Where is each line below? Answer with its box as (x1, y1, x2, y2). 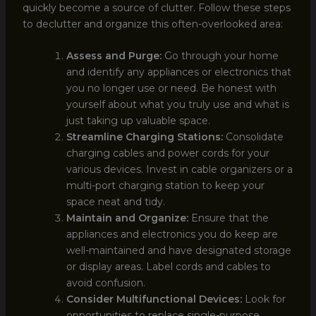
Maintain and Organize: (66, 212, 188, 225)
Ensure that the (188, 212, 269, 225)
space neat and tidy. (66, 195, 165, 209)
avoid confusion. (66, 276, 145, 290)
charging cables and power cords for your (66, 147, 269, 160)
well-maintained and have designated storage (66, 244, 291, 257)
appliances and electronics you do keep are (66, 228, 278, 241)
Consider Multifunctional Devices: (66, 293, 242, 306)
